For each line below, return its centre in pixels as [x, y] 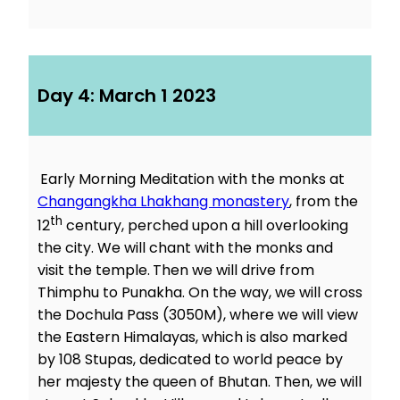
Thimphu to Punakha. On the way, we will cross [200, 293]
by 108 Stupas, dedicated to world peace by [190, 360]
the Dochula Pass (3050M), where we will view [198, 315]
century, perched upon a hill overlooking [205, 226]
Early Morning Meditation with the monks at [192, 179]
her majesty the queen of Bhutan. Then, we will [200, 382]
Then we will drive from [233, 271]
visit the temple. [94, 271]
